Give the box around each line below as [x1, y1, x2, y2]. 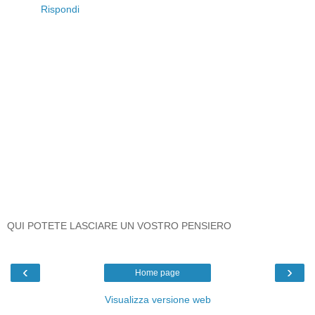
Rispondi [41, 3, 79, 15]
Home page [135, 267, 180, 278]
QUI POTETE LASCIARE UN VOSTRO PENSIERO [7, 219, 231, 231]
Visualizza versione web [104, 293, 211, 305]
